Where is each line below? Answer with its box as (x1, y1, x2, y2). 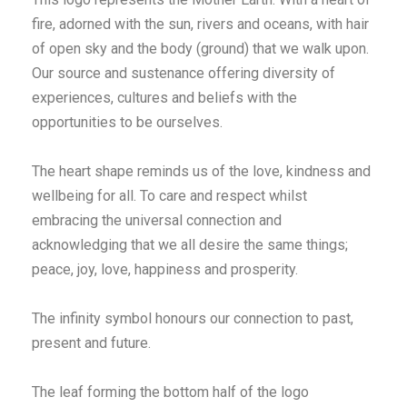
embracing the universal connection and (32, 212, 282, 230)
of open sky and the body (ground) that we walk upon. (32, 40, 369, 58)
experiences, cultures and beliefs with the (32, 89, 297, 107)
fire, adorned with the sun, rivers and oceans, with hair (32, 15, 369, 34)
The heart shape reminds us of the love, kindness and (32, 163, 371, 181)
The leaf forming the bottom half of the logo (32, 383, 309, 402)
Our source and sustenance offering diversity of (32, 65, 335, 83)
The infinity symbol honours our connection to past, (32, 310, 353, 328)
